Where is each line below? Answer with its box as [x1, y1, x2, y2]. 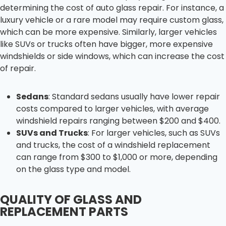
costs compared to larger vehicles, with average [16, 102, 209, 115]
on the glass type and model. [16, 163, 131, 175]
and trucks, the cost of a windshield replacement [16, 139, 210, 151]
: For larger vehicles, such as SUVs [88, 127, 220, 139]
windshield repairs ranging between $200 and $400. [16, 115, 220, 127]
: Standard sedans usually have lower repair [48, 90, 220, 102]
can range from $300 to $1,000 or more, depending [16, 151, 217, 163]
